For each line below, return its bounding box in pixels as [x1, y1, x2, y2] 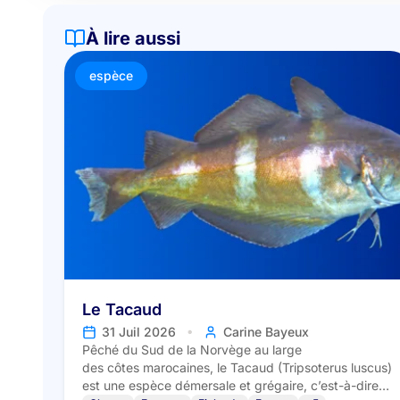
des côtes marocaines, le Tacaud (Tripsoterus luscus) [82, 360, 392, 376]
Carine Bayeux [223, 324, 309, 340]
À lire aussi [86, 28, 180, 49]
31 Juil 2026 [102, 324, 176, 340]
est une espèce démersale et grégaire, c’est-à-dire [82, 378, 379, 394]
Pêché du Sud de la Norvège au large [82, 342, 302, 358]
